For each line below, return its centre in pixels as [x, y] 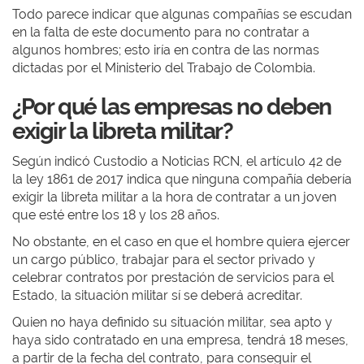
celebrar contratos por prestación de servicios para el [173, 277]
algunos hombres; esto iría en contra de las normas [166, 50]
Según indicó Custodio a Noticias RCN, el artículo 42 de [177, 161]
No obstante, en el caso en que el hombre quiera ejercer [181, 242]
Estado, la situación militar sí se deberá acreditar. [157, 295]
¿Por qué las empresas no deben [172, 107]
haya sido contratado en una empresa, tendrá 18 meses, [180, 340]
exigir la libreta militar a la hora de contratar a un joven [174, 197]
